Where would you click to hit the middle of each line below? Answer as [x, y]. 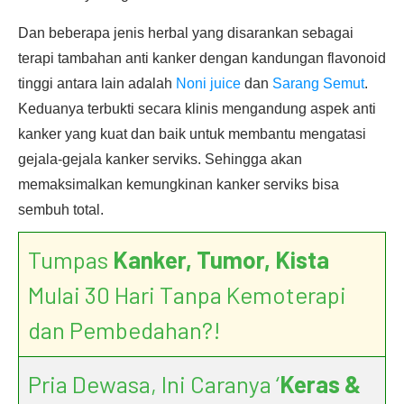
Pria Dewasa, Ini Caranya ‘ [154, 384]
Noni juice [208, 83]
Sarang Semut [318, 83]
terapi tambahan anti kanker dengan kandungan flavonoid [202, 58]
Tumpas [70, 259]
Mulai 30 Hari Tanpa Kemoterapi [187, 294]
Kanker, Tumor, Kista [221, 259]
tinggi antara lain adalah [97, 83]
